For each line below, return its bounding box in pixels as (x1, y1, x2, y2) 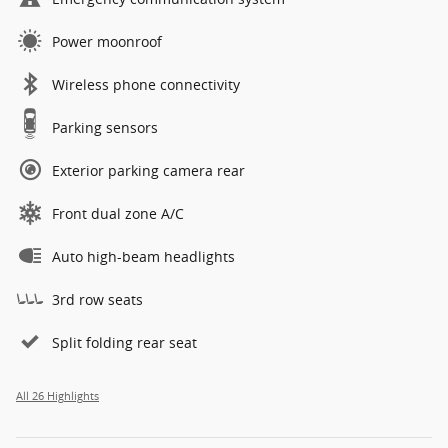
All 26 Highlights (16, 389, 99, 404)
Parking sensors (52, 118, 158, 138)
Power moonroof (52, 32, 162, 52)
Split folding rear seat (52, 333, 197, 353)
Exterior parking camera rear (52, 161, 245, 181)
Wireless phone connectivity (52, 75, 240, 95)
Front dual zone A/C (52, 204, 184, 224)
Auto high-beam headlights (52, 247, 235, 267)
